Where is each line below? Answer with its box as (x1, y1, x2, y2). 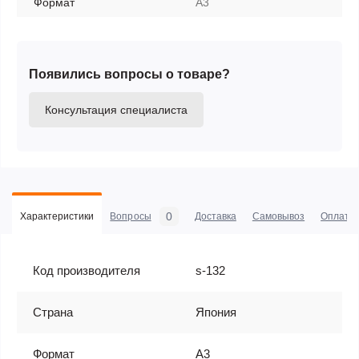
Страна (33, 305, 73, 319)
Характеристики (20, 211, 95, 222)
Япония (196, 305, 236, 319)
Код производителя (33, 264, 140, 277)
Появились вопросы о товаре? (29, 67, 230, 81)
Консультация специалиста (45, 103, 188, 116)
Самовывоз (252, 211, 305, 222)
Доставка (194, 211, 236, 222)
